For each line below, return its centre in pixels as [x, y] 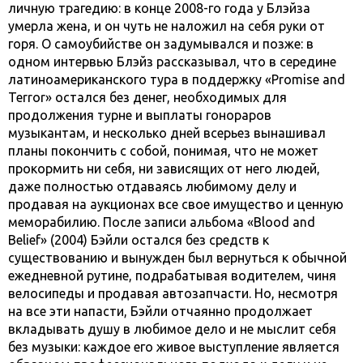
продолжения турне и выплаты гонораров [140, 115]
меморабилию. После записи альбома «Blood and [162, 222]
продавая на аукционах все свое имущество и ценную [176, 205]
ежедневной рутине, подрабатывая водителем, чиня [172, 276]
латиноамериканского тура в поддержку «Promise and [177, 80]
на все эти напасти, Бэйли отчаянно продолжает [160, 312]
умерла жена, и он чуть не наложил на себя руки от [167, 26]
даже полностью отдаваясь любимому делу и [152, 187]
